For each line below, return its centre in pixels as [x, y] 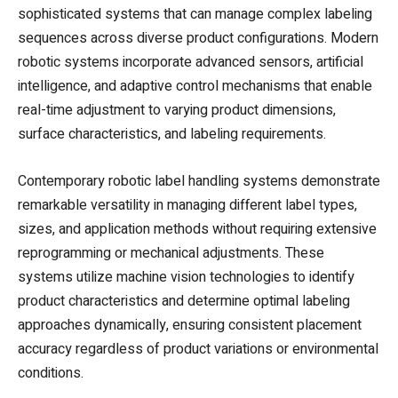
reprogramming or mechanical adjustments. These [171, 253]
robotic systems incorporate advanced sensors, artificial [191, 62]
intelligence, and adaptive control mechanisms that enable [195, 86]
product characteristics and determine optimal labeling [184, 301]
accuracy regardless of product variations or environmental [198, 349]
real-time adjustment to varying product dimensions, [177, 110]
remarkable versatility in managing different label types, [187, 205]
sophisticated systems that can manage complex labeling [195, 14]
